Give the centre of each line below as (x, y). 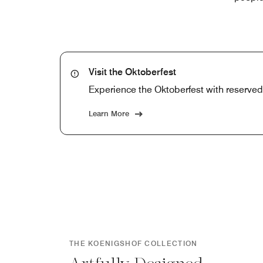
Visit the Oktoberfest (132, 72)
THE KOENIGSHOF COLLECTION (134, 244)
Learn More (109, 113)
